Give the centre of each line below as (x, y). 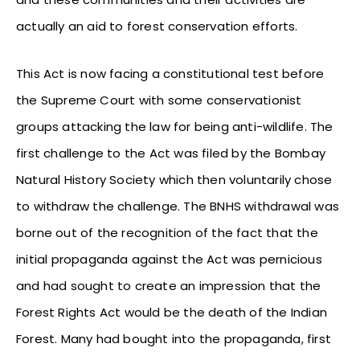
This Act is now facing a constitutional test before (170, 73)
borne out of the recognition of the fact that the (167, 232)
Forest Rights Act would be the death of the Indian (172, 312)
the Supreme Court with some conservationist (159, 100)
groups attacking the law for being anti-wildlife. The (175, 126)
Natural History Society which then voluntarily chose (174, 179)
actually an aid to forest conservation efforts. (157, 26)
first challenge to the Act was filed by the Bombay (171, 153)
